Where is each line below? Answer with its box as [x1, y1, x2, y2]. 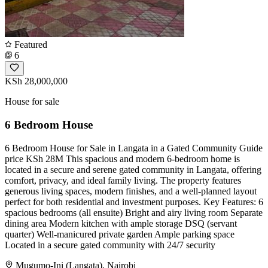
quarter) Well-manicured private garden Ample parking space [5, 229, 234, 239]
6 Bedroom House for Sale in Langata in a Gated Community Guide [5, 142, 263, 153]
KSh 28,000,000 [5, 76, 68, 87]
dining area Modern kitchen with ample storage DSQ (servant [5, 218, 237, 229]
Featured [12, 39, 47, 50]
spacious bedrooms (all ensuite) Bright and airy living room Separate [5, 207, 263, 218]
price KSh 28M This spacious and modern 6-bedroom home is [5, 153, 240, 164]
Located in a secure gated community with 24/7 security [5, 239, 215, 250]
